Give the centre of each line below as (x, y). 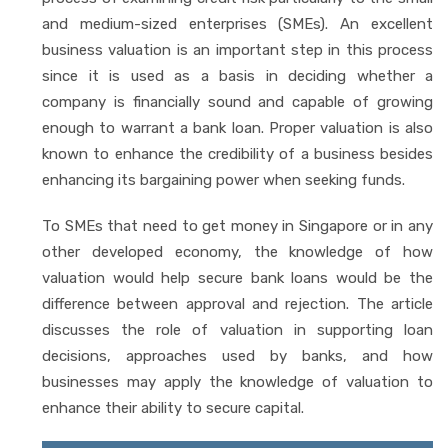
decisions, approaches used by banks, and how (237, 355)
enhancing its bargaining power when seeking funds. (223, 179)
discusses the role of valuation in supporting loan (237, 329)
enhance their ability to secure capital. (173, 407)
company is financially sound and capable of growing (237, 101)
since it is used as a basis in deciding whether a (237, 75)
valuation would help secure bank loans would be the (237, 277)
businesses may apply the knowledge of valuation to (237, 381)
